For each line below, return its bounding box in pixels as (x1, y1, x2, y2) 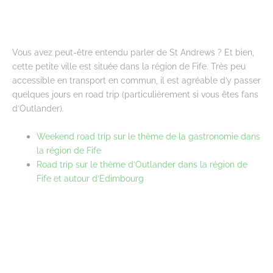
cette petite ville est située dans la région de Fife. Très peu (12, 60, 246, 71)
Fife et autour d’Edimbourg (37, 173, 146, 184)
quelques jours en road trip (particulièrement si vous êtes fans (12, 88, 258, 99)
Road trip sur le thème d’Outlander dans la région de (37, 159, 247, 170)
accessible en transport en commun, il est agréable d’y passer (12, 74, 261, 85)
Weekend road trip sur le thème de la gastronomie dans (37, 131, 260, 142)
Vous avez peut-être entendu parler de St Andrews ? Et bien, (12, 46, 254, 57)
